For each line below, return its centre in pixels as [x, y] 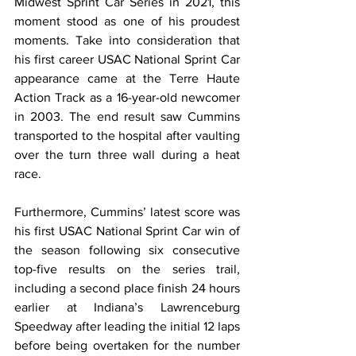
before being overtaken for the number [127, 345]
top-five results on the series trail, [127, 269]
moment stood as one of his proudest [127, 21]
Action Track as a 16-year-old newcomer [127, 97]
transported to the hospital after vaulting [127, 135]
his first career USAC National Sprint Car [127, 59]
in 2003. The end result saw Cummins [127, 116]
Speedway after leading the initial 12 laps [127, 326]
